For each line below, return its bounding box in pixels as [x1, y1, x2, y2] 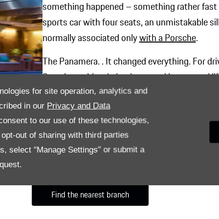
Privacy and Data [47, 101, 110, 110]
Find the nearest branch [51, 189, 129, 201]
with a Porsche [139, 31, 196, 46]
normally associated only [42, 31, 139, 46]
